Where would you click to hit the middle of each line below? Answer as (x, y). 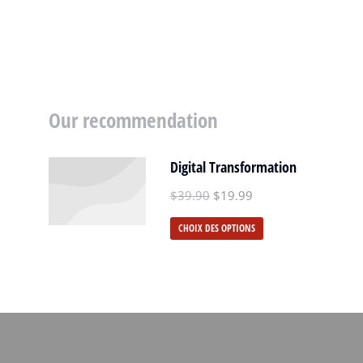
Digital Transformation (233, 167)
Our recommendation (133, 120)
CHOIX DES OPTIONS (217, 228)
